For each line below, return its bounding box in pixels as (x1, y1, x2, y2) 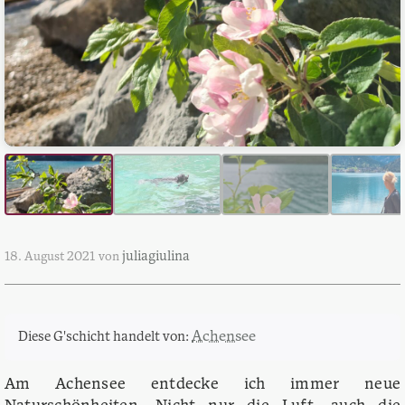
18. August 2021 (5, 251, 95, 263)
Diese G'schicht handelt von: (18, 331, 192, 344)
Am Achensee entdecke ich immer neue (5, 377, 400, 392)
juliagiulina (122, 250, 190, 264)
